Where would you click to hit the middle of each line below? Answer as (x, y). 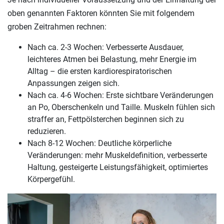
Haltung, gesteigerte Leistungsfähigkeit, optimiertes (118, 167)
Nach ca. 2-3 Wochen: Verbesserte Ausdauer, (105, 47)
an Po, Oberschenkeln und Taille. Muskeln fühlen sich (121, 107)
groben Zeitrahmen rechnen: (57, 26)
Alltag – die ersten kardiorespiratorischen (100, 71)
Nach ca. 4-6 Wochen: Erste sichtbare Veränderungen (120, 95)
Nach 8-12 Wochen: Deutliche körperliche (99, 143)
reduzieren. (47, 131)
